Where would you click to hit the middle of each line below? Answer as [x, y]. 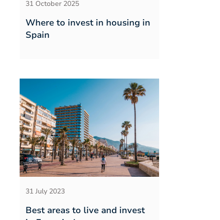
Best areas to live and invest [85, 210]
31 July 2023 [45, 191]
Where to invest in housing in [88, 23]
